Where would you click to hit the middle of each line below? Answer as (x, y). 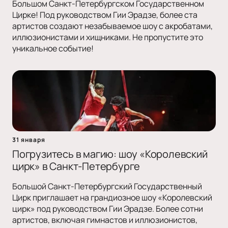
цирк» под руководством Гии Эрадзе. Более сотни (108, 209)
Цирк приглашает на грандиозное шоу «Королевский (112, 198)
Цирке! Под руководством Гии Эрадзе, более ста (105, 15)
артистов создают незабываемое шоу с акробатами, (112, 26)
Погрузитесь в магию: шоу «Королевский (110, 154)
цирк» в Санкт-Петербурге (76, 166)
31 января (29, 140)
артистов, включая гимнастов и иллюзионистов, (105, 220)
